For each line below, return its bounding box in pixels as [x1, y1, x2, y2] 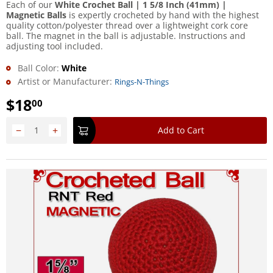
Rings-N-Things [115, 76, 169, 88]
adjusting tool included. [6, 40, 103, 52]
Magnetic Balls [6, 9, 66, 21]
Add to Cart [157, 124, 204, 136]
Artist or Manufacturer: [18, 76, 112, 87]
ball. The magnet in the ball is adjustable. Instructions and [6, 29, 246, 41]
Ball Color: [18, 62, 59, 74]
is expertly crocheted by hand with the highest [66, 9, 259, 21]
